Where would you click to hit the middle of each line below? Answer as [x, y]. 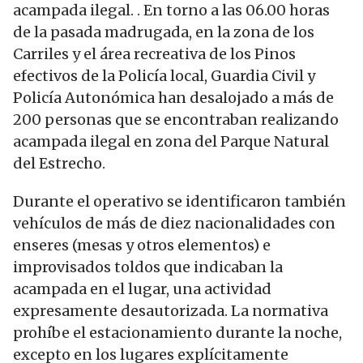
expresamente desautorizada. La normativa [171, 310]
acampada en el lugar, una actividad [142, 288]
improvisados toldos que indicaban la [148, 267]
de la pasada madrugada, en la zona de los [164, 32]
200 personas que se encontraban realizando [176, 119]
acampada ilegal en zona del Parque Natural [171, 141]
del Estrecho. [59, 163]
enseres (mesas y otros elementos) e [142, 245]
